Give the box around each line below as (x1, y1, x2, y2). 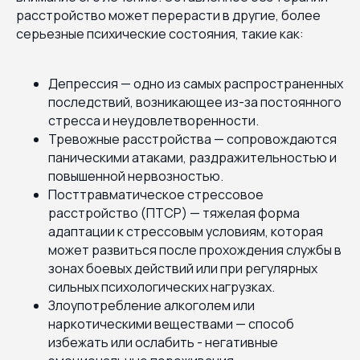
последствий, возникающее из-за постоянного (48, 92, 342, 111)
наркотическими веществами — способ (48, 314, 294, 333)
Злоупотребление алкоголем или (48, 296, 255, 314)
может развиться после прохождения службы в (48, 240, 342, 259)
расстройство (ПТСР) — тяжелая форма (48, 203, 300, 222)
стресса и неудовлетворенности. (48, 111, 259, 129)
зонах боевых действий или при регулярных (48, 259, 317, 277)
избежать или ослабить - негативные (48, 333, 278, 351)
